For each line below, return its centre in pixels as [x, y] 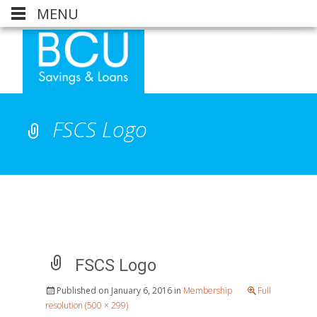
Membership [208, 290]
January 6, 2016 [142, 290]
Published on [84, 290]
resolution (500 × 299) [87, 305]
